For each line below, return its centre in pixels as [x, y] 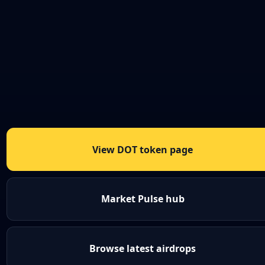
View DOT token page [143, 149]
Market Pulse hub [143, 199]
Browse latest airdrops [143, 248]
